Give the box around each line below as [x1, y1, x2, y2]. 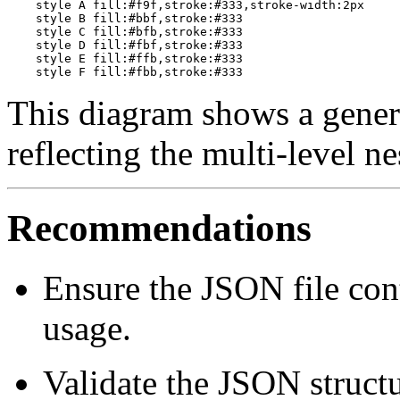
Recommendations [7, 207, 312, 250]
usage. [43, 309, 131, 348]
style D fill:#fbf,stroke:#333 [7, 37, 243, 52]
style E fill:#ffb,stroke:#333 [7, 51, 243, 65]
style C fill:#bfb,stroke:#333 [7, 24, 243, 38]
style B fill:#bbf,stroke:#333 [7, 11, 243, 25]
